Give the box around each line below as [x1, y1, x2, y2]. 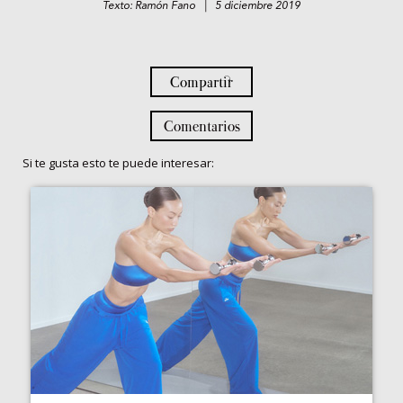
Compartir [170, 73, 233, 92]
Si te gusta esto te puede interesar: [22, 155, 214, 172]
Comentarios [163, 117, 240, 136]
